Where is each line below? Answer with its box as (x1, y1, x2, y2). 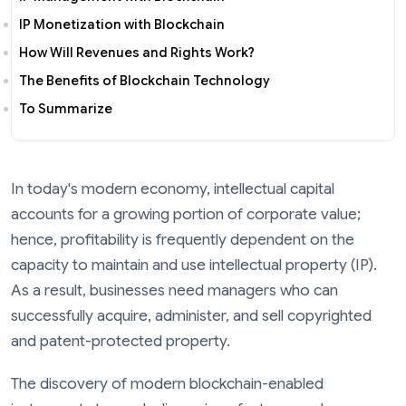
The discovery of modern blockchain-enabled (11, 374, 324, 394)
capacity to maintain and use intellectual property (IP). (11, 255, 377, 275)
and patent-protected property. (11, 331, 230, 351)
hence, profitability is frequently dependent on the (11, 229, 354, 249)
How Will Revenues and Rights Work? (19, 43, 255, 61)
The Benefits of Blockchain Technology (19, 72, 270, 89)
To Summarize (19, 100, 112, 117)
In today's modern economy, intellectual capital (11, 179, 334, 198)
